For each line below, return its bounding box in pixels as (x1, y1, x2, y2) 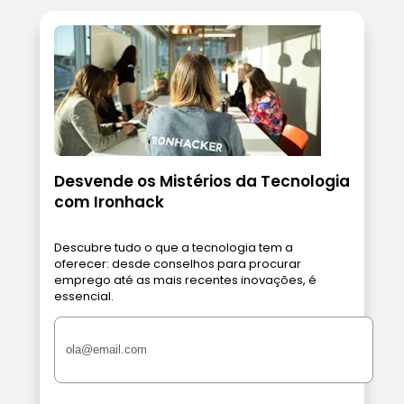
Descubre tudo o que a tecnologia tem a (54, 238, 293, 256)
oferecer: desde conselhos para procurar (54, 254, 301, 272)
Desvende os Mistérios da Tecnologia (54, 170, 350, 192)
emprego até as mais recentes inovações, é (54, 271, 317, 289)
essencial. (54, 287, 114, 305)
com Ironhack (54, 190, 164, 213)
